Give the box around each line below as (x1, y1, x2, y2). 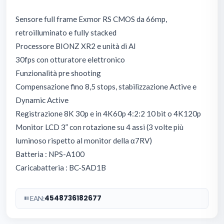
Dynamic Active (15, 95, 68, 104)
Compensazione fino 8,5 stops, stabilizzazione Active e (15, 81, 196, 91)
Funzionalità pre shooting (15, 68, 101, 77)
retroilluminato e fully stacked (15, 27, 116, 37)
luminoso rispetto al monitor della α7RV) (15, 135, 152, 145)
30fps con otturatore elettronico (15, 54, 125, 64)
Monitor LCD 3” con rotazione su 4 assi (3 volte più (15, 122, 183, 131)
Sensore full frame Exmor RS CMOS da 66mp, (15, 14, 167, 23)
